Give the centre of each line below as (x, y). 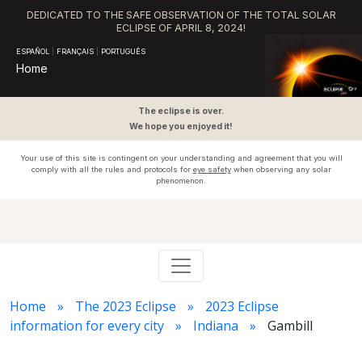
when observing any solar (281, 169)
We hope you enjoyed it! (181, 126)
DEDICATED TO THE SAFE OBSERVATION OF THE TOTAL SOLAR (181, 15)
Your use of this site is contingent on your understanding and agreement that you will (181, 158)
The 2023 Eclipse (126, 306)
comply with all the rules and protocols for (112, 169)
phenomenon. (181, 181)
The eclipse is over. (181, 111)
